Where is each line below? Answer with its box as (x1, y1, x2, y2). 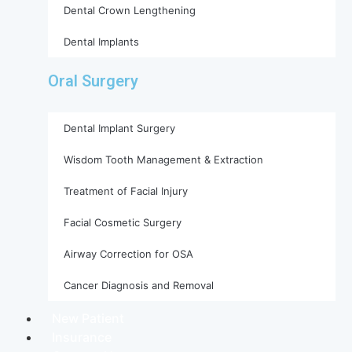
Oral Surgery (48, 71, 138, 90)
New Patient (52, 310, 124, 326)
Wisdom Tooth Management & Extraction (64, 153, 263, 166)
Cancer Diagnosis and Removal (64, 279, 214, 291)
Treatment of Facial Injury (64, 185, 188, 197)
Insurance (52, 329, 112, 345)
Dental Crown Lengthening (64, 4, 196, 16)
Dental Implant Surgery (64, 122, 175, 134)
